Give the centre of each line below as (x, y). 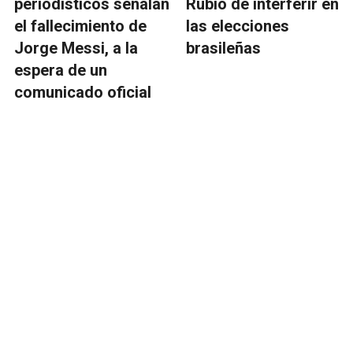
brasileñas (224, 48)
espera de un (61, 71)
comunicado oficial (83, 93)
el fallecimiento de (80, 26)
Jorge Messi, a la (76, 48)
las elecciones (238, 26)
